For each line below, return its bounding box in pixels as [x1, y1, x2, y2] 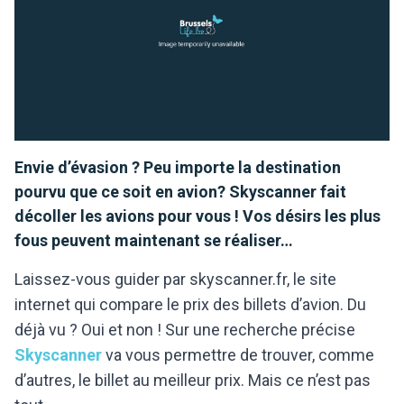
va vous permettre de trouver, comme [102, 345, 374, 364]
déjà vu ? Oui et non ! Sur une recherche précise [14, 320, 355, 339]
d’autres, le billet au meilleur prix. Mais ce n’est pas [14, 371, 371, 390]
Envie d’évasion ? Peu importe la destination [14, 158, 341, 177]
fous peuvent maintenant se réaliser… [14, 231, 293, 250]
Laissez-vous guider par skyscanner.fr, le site [14, 270, 336, 289]
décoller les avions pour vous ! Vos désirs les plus [14, 207, 381, 225]
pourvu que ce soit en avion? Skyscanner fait [14, 182, 346, 201]
